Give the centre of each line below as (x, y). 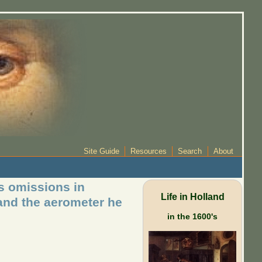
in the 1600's (193, 216)
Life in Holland (192, 196)
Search (190, 151)
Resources (148, 151)
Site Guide (101, 151)
